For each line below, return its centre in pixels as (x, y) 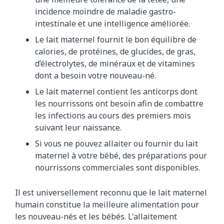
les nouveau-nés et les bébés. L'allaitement (96, 217)
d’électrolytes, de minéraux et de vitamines (115, 64)
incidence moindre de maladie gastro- (105, 12)
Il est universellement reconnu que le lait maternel (111, 193)
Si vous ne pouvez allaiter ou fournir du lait (116, 144)
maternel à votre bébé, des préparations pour (121, 156)
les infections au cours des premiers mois (113, 116)
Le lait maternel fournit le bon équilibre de (116, 40)
